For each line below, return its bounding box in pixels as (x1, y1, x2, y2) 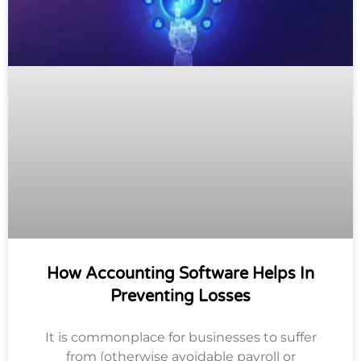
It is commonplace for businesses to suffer (44, 329, 317, 345)
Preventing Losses (110, 286, 251, 306)
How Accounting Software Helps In (47, 263, 314, 284)
